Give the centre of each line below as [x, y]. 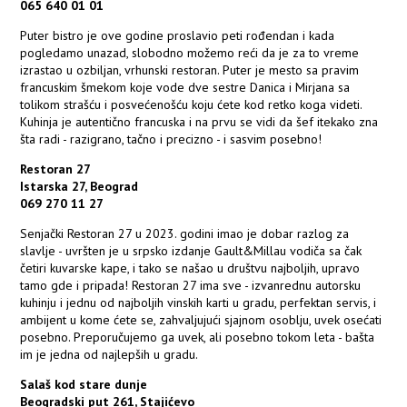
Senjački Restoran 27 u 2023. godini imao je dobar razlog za [185, 234]
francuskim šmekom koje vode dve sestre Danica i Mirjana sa [185, 88]
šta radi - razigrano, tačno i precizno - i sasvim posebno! [171, 139]
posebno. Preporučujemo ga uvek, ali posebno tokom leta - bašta [198, 338]
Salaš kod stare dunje [84, 385]
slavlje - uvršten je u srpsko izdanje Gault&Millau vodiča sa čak [191, 251]
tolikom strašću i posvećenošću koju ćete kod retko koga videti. [191, 105]
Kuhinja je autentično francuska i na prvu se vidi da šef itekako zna [199, 122]
